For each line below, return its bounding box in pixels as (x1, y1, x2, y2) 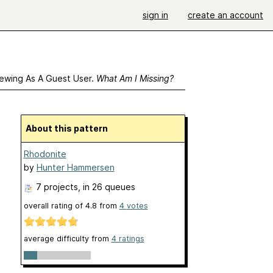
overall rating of (23, 201, 85, 210)
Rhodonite (23, 149, 66, 159)
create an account (188, 10, 263, 20)
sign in (143, 10, 168, 20)
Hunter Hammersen (36, 162, 115, 172)
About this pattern (31, 123, 108, 133)
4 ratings (111, 234, 144, 244)
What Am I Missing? (96, 73, 174, 83)
